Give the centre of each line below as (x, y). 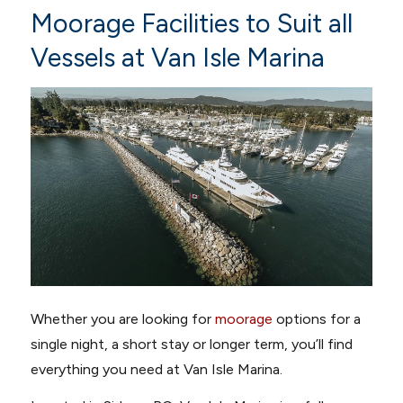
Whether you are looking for (122, 318)
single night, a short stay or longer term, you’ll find (191, 344)
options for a (316, 318)
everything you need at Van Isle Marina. (156, 369)
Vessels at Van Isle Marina (177, 57)
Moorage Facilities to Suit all (191, 23)
